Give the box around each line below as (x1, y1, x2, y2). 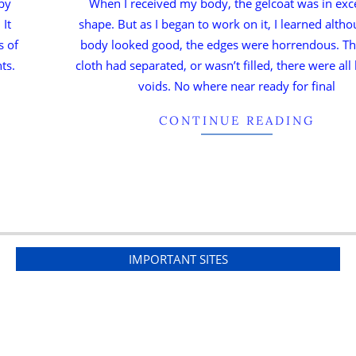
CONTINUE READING (158, 112, 315, 128)
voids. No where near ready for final (137, 77, 335, 94)
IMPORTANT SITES (128, 250, 228, 267)
